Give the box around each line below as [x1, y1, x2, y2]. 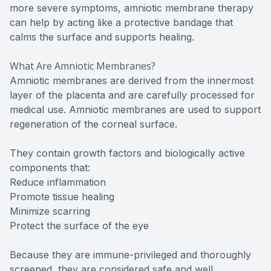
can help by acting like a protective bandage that [10, 16, 233, 29]
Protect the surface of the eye [10, 220, 149, 232]
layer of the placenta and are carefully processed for [10, 89, 255, 102]
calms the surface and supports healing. [10, 31, 197, 44]
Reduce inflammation [10, 176, 109, 189]
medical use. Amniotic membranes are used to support [10, 103, 261, 116]
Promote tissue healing [10, 191, 114, 203]
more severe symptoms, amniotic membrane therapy [10, 2, 253, 15]
